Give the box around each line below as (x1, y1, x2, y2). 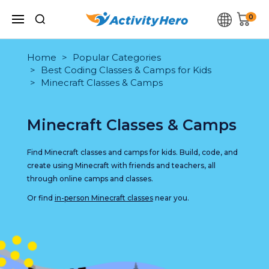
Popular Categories (72, 52, 161, 63)
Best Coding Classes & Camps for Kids (40, 64, 211, 76)
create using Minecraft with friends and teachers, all (26, 161, 216, 170)
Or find (26, 193, 55, 202)
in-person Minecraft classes (54, 193, 153, 202)
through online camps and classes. (26, 174, 153, 183)
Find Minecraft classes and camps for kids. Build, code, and (26, 148, 238, 157)
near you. (153, 193, 189, 202)
